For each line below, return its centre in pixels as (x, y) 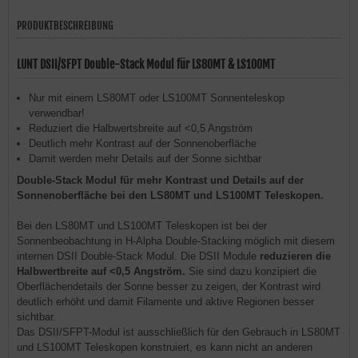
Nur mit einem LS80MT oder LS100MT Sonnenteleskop (157, 98)
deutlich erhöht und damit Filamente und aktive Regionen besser (165, 302)
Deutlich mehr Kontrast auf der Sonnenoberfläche (143, 143)
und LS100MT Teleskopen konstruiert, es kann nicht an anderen (165, 347)
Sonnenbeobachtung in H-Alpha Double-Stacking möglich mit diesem (176, 241)
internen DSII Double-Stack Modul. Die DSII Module (138, 256)
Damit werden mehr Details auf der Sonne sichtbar (145, 159)
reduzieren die (295, 256)
